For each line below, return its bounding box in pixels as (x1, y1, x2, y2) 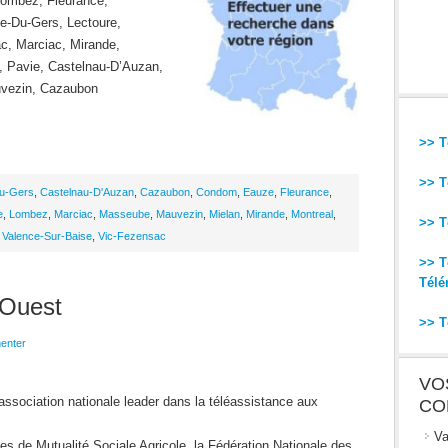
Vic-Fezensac (98, 230, 166, 242)
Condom (196, 186, 237, 198)
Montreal (291, 208, 333, 220)
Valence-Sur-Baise (2, 230, 92, 242)
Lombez (9, 208, 48, 220)
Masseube (99, 208, 150, 220)
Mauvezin (156, 208, 203, 220)
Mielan (209, 208, 240, 220)
